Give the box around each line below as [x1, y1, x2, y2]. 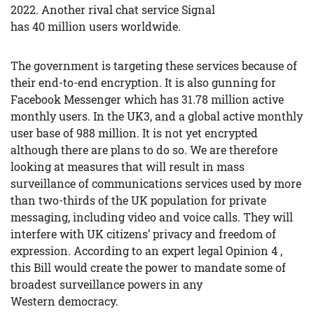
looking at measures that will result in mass [11, 159, 245, 174]
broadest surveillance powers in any [11, 277, 203, 292]
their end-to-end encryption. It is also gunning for [11, 75, 276, 90]
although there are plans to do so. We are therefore [11, 142, 278, 157]
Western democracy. [11, 294, 118, 308]
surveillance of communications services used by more [11, 176, 301, 191]
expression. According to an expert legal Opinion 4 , [11, 243, 282, 258]
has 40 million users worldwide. [11, 19, 181, 34]
